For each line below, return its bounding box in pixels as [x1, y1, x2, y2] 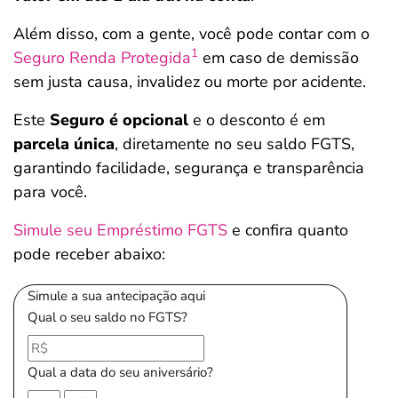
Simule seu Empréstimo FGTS [13, 219, 227, 241]
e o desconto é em [193, 109, 325, 131]
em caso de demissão [198, 47, 359, 68]
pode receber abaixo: [13, 243, 165, 265]
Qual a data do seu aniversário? [28, 363, 213, 381]
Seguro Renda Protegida [13, 47, 191, 68]
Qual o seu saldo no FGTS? [28, 308, 187, 326]
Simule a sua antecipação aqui [28, 287, 205, 305]
